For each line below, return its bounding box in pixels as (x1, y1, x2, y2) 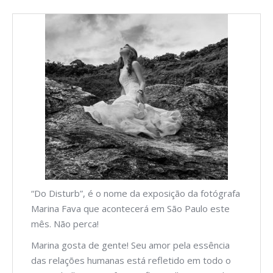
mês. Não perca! (31, 217, 99, 230)
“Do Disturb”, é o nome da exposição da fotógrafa (31, 186, 240, 199)
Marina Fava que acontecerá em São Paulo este (31, 202, 230, 214)
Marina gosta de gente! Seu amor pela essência (31, 238, 230, 251)
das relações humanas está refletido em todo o (31, 253, 231, 266)
